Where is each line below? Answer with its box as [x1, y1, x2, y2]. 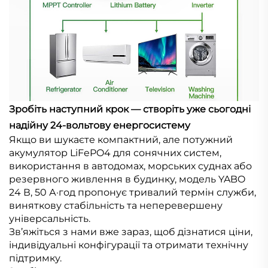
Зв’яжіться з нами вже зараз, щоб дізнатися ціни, [9, 226, 252, 238]
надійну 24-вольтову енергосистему [9, 120, 190, 132]
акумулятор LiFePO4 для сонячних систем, [9, 147, 221, 159]
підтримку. [9, 252, 62, 264]
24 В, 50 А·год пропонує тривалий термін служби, [9, 187, 256, 199]
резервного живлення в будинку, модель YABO [9, 173, 245, 185]
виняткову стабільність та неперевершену [9, 200, 223, 212]
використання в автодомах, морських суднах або [9, 160, 252, 172]
